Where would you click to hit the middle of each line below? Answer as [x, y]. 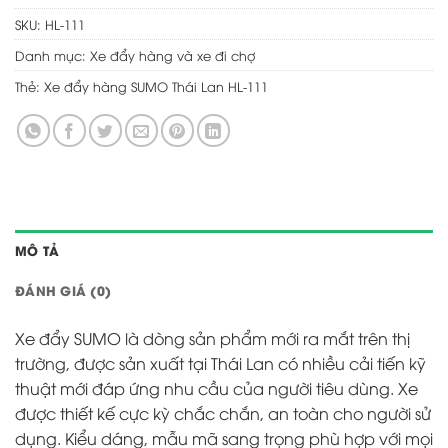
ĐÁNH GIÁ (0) [63, 290]
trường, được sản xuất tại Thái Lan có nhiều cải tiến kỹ [220, 363]
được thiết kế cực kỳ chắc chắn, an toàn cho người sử [223, 413]
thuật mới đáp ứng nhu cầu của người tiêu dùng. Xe [216, 388]
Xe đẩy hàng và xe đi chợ [172, 55]
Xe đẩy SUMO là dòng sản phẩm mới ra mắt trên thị [212, 338]
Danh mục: [52, 55]
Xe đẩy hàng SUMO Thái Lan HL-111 [156, 86]
